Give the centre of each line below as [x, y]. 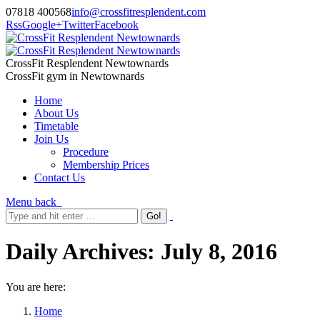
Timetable [56, 126]
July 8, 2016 [219, 252]
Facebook [116, 25]
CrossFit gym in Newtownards [75, 76]
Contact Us [60, 177]
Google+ [42, 25]
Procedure [86, 152]
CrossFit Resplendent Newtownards [87, 63]
